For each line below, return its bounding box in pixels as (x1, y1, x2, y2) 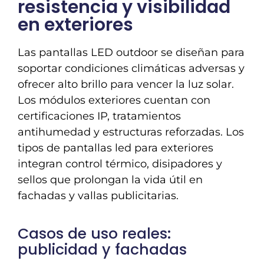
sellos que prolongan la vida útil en (18, 173, 203, 186)
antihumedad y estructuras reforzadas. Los (18, 125, 244, 138)
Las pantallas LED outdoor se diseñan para (18, 45, 245, 59)
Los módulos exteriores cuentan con (18, 93, 210, 107)
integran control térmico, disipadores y (18, 157, 222, 170)
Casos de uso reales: (18, 223, 171, 245)
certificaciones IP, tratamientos (18, 109, 181, 123)
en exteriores (18, 12, 133, 37)
